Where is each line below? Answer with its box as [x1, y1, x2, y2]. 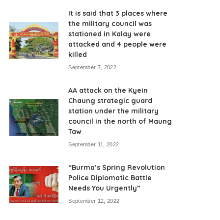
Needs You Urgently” [68, 183, 141, 192]
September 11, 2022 [68, 141, 119, 148]
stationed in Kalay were [68, 29, 151, 38]
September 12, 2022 [68, 198, 120, 204]
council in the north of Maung [68, 116, 172, 126]
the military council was [68, 19, 152, 28]
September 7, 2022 [68, 64, 117, 71]
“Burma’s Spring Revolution [68, 163, 165, 172]
